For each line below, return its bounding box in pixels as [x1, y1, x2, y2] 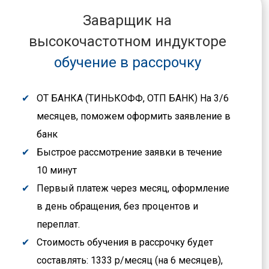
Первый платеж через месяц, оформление [37, 182, 229, 194]
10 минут [37, 164, 77, 176]
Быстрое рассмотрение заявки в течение [37, 146, 222, 158]
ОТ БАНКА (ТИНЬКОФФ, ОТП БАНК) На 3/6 [37, 92, 229, 104]
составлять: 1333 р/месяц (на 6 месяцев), [37, 254, 223, 266]
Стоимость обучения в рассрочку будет [37, 236, 213, 248]
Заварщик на [83, 11, 172, 29]
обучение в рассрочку [53, 53, 201, 71]
